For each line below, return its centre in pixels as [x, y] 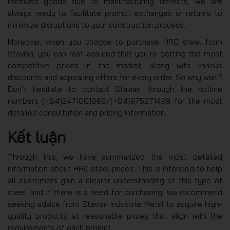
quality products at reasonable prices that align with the [115, 216]
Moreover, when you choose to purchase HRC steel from [115, 42]
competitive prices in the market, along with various [115, 66]
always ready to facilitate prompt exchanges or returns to [115, 13]
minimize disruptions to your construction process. [97, 25]
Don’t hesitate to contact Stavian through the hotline [115, 89]
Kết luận [37, 137]
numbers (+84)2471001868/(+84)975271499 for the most [115, 101]
